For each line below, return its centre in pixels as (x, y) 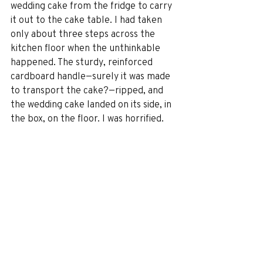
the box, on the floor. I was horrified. (88, 118)
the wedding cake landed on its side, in (92, 104)
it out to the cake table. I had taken (87, 20)
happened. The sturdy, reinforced (83, 62)
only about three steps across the (84, 34)
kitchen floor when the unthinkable (87, 48)
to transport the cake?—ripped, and (88, 90)
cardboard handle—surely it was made (92, 76)
